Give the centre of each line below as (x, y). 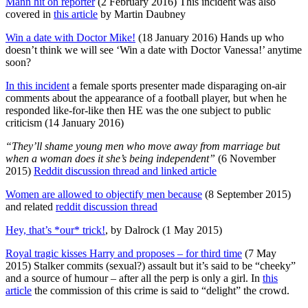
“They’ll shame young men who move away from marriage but (143, 146)
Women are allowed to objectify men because (104, 194)
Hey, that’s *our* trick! (55, 230)
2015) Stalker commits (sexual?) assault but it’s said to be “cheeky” (151, 265)
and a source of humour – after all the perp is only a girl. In (134, 278)
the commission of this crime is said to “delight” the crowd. (161, 290)
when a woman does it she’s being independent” (110, 158)
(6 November (245, 158)
